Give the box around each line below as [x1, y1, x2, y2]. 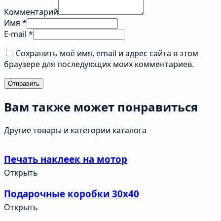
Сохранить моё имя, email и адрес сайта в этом [16, 48, 198, 59]
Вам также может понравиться [4, 99, 198, 115]
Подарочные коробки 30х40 [4, 187, 139, 200]
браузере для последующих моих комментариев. [4, 59, 194, 70]
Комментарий [4, 6, 58, 18]
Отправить [8, 80, 39, 88]
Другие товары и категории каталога [4, 125, 147, 136]
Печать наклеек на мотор [4, 152, 127, 165]
